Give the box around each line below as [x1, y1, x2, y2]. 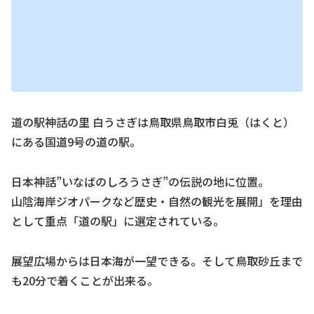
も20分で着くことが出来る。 [11, 271, 158, 289]
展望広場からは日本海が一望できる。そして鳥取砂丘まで [11, 252, 303, 269]
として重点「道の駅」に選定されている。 [11, 212, 224, 230]
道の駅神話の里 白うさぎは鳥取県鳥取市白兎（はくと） [11, 114, 294, 131]
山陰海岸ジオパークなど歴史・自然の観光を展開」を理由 [11, 193, 303, 210]
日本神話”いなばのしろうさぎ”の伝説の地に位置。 [11, 173, 269, 191]
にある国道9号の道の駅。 [11, 133, 141, 151]
